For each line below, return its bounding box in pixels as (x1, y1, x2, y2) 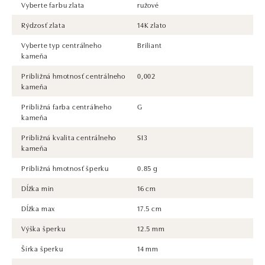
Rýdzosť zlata (21, 19, 66, 30)
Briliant (137, 39, 162, 50)
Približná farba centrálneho (21, 101, 112, 111)
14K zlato (137, 19, 167, 30)
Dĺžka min (21, 182, 54, 193)
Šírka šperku (21, 243, 63, 253)
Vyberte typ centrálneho (21, 39, 102, 50)
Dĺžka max (21, 202, 56, 213)
